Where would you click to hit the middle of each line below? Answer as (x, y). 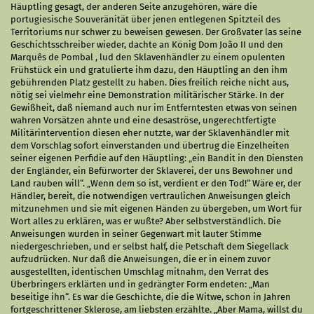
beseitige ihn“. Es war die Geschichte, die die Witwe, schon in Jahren (151, 297)
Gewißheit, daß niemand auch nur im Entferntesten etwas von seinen (154, 108)
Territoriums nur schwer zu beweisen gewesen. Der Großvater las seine (156, 32)
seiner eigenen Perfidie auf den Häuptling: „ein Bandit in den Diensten (157, 158)
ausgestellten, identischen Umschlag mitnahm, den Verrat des (139, 272)
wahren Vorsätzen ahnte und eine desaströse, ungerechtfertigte (143, 120)
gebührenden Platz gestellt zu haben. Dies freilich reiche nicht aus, (150, 82)
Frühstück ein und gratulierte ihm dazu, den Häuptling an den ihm (149, 70)
